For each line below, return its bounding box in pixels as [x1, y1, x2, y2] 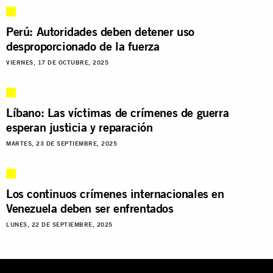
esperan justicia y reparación [6, 119, 153, 135]
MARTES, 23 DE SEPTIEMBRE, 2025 [6, 140, 117, 147]
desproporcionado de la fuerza [6, 38, 160, 54]
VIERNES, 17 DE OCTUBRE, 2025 [6, 58, 108, 66]
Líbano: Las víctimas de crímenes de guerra [6, 104, 229, 120]
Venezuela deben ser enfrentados [6, 200, 174, 216]
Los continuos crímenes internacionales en [6, 185, 224, 201]
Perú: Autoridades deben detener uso [6, 23, 195, 39]
